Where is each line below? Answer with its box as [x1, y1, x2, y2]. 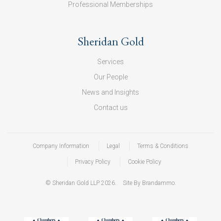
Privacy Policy [75, 158, 110, 165]
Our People [93, 73, 128, 81]
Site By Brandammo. [122, 179, 176, 186]
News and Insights [82, 88, 139, 96]
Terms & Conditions [137, 142, 188, 149]
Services [97, 57, 124, 66]
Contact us [93, 103, 128, 111]
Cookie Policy [128, 158, 161, 165]
